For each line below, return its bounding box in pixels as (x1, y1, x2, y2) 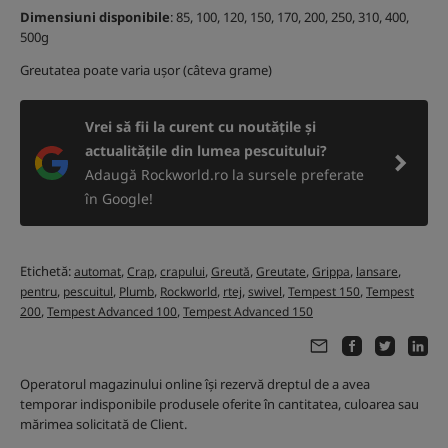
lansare (356, 263, 398, 281)
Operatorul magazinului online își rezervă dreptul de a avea (20, 375, 370, 394)
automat (74, 263, 121, 281)
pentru (20, 283, 57, 301)
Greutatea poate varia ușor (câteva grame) (20, 61, 272, 80)
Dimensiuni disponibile (20, 8, 170, 27)
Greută (211, 263, 250, 281)
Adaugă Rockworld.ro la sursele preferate (85, 165, 364, 185)
